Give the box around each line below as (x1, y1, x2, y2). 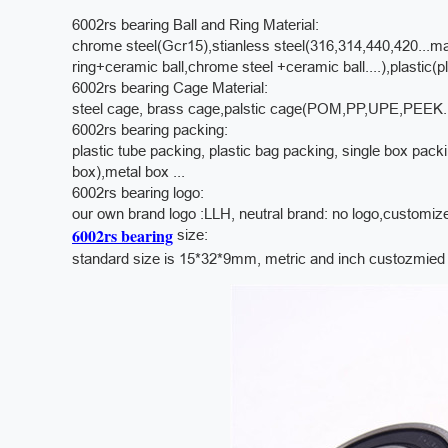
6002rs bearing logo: (72, 184, 204, 201)
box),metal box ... (72, 163, 185, 180)
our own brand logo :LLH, (72, 205, 239, 222)
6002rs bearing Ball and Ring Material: (72, 16, 319, 33)
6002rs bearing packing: (72, 121, 228, 138)
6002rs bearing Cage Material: (72, 79, 268, 96)
